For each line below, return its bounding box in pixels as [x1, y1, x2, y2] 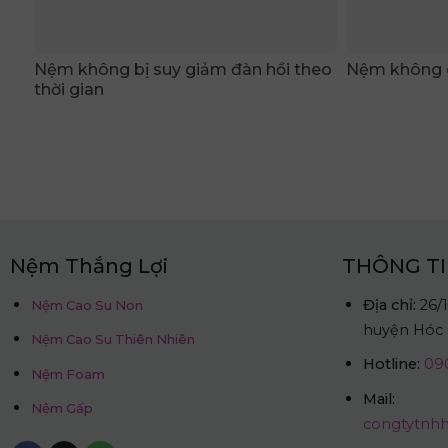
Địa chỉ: [362, 295, 416, 314]
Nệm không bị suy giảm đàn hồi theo [34, 59, 332, 79]
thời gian [34, 79, 104, 99]
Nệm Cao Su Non [30, 296, 143, 313]
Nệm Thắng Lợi [9, 253, 168, 278]
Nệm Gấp [30, 400, 93, 417]
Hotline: [362, 355, 420, 374]
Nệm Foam [30, 365, 105, 382]
